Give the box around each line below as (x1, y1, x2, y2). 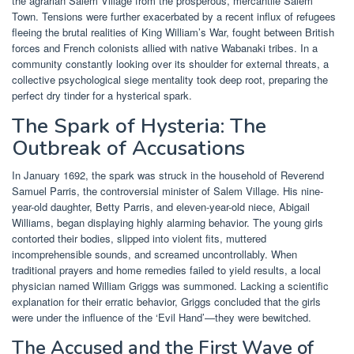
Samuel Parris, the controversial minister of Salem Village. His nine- (12, 183, 323, 199)
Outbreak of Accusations (12, 134, 245, 163)
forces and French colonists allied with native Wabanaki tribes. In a (12, 40, 318, 56)
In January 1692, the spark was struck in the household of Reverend (12, 168, 324, 183)
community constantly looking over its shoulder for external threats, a (12, 56, 329, 72)
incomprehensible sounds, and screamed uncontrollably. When (12, 247, 297, 262)
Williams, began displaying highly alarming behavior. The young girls (12, 215, 323, 231)
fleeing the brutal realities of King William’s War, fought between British (12, 24, 334, 40)
